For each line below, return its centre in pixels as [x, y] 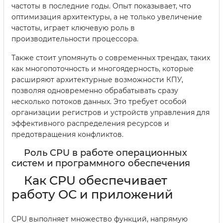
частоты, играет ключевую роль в [73, 28]
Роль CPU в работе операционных [106, 153]
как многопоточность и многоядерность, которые [103, 69]
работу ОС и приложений [92, 195]
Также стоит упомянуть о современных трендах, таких [111, 58]
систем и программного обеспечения [101, 164]
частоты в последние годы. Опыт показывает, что [101, 6]
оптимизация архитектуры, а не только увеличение [107, 17]
